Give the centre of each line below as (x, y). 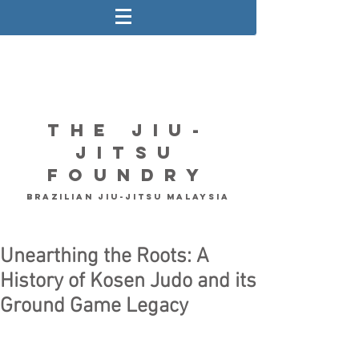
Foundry (128, 175)
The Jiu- (128, 130)
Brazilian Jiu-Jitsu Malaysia (128, 197)
